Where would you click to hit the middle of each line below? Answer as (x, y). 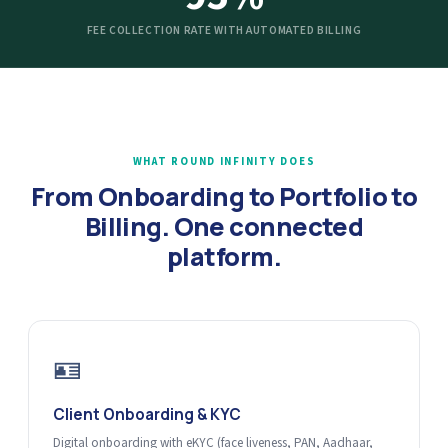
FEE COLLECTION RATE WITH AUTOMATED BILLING (224, 30)
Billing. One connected (224, 226)
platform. (224, 256)
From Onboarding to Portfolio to (224, 196)
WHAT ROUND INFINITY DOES (224, 161)
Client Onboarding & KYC (147, 414)
